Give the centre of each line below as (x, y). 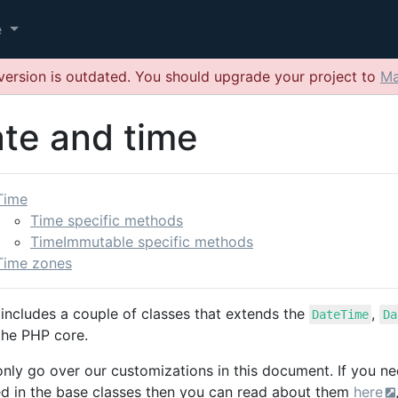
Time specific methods (107, 220)
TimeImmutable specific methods (142, 242)
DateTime (341, 314)
